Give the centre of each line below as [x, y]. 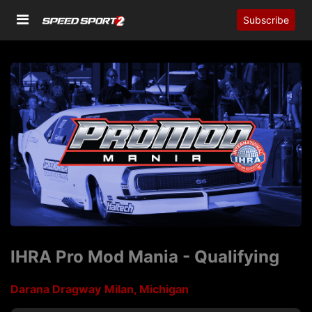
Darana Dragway [56, 289]
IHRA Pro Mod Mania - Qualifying [145, 257]
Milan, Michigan [147, 289]
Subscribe [266, 20]
